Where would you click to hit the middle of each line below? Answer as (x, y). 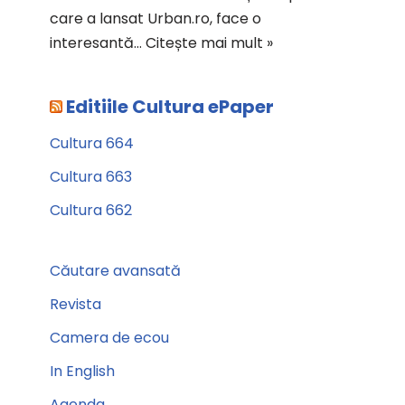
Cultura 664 (92, 143)
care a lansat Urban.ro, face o (155, 19)
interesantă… (98, 43)
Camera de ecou (109, 338)
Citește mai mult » (209, 43)
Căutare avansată (115, 271)
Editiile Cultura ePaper (170, 107)
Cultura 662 (91, 210)
